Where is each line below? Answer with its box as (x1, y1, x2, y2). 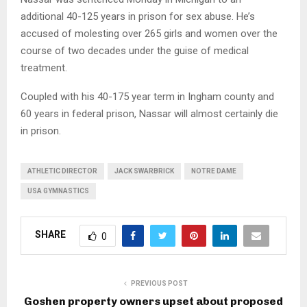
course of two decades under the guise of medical (21, 44, 249, 57)
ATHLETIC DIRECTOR (27, 167, 97, 175)
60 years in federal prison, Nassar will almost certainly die (21, 107, 278, 120)
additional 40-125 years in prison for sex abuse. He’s (21, 10, 255, 23)
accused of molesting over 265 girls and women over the (21, 27, 278, 40)
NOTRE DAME (191, 167, 236, 175)
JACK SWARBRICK (114, 167, 174, 175)
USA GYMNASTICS (27, 186, 89, 195)
